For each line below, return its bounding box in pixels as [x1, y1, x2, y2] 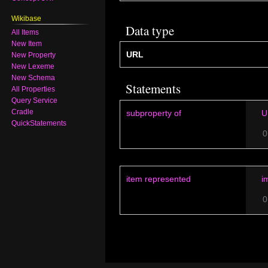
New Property [11, 51, 56, 60]
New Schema [11, 74, 56, 83]
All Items [11, 28, 39, 37]
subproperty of [126, 108, 181, 118]
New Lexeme [11, 62, 55, 71]
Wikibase [11, 14, 42, 23]
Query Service [11, 96, 58, 105]
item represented [126, 174, 191, 184]
